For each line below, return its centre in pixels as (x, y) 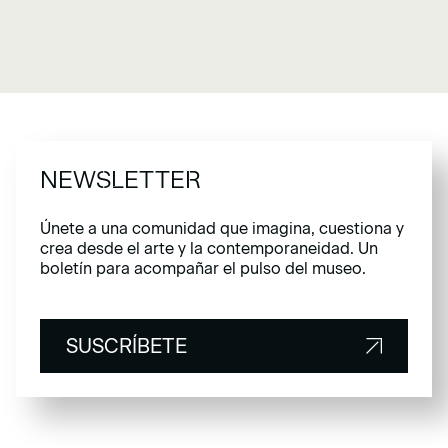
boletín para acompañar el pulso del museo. (203, 269)
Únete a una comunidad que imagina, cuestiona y (222, 229)
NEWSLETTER (120, 180)
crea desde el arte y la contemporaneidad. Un (209, 249)
